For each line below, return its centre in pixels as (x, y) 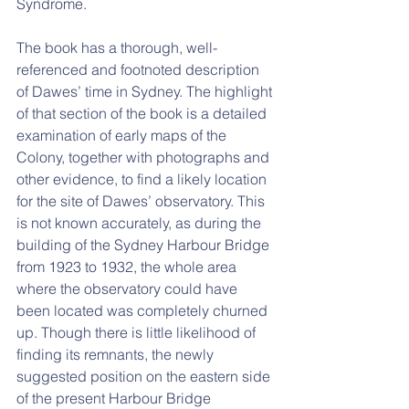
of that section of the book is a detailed (143, 113)
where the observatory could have (129, 288)
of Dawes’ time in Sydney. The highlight (146, 91)
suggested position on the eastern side (145, 376)
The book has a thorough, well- (117, 47)
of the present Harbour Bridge (115, 398)
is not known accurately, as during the (141, 223)
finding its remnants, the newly (117, 354)
